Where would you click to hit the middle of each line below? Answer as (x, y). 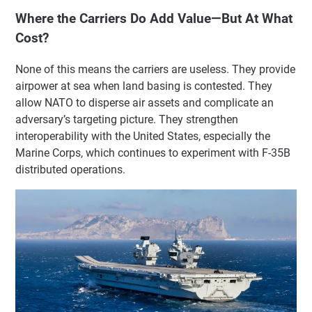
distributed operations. (70, 169)
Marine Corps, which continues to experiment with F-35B (153, 153)
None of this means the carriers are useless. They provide (155, 69)
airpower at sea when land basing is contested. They (144, 86)
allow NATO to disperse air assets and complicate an (145, 102)
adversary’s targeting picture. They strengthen (127, 119)
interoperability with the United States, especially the (143, 136)
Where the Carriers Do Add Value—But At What (154, 18)
